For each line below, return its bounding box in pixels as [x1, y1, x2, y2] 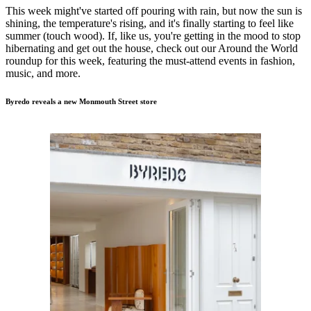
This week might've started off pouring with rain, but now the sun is [6, 5, 302, 17]
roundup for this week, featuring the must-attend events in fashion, [6, 55, 295, 67]
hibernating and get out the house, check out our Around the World [6, 42, 298, 55]
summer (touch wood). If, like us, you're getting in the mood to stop [6, 30, 301, 42]
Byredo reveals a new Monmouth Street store [6, 97, 157, 106]
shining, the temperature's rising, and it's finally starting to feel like [6, 17, 294, 30]
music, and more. [6, 67, 81, 80]
